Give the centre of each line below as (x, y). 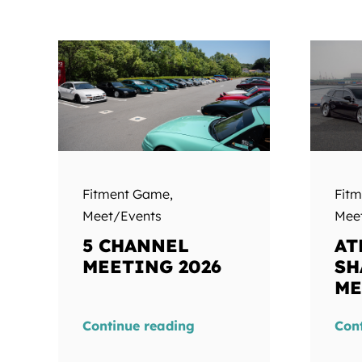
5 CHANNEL (135, 246)
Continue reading (138, 326)
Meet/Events (122, 216)
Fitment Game (126, 194)
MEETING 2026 (152, 267)
